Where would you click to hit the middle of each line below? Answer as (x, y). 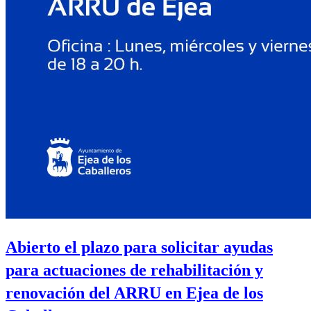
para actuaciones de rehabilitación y (134, 270)
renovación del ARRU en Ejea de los (134, 293)
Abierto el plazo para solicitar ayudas (139, 247)
